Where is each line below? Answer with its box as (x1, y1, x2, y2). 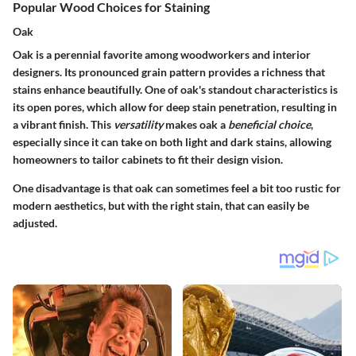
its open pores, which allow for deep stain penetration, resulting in (13, 100, 337, 114)
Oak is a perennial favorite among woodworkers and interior (13, 48, 311, 62)
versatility (114, 118, 163, 132)
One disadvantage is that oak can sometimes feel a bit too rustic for (13, 181, 341, 195)
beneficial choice (228, 118, 311, 132)
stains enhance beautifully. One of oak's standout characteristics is (13, 83, 338, 97)
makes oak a (163, 118, 228, 132)
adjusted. (13, 216, 57, 230)
